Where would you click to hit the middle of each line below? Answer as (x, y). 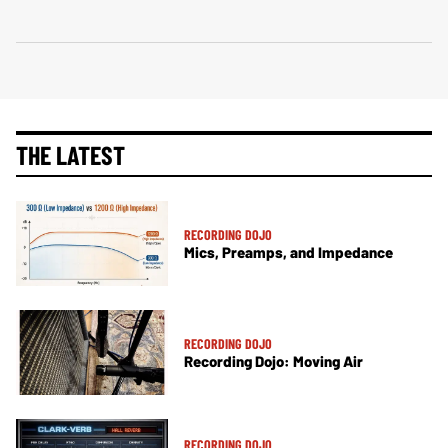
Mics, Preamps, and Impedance (288, 251)
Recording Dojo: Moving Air (273, 361)
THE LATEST (70, 154)
